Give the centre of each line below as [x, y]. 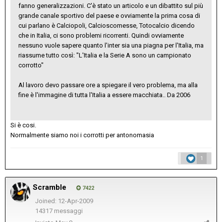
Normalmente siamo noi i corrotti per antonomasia [82, 135]
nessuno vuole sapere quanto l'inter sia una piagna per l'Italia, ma [111, 45]
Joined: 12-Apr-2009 [64, 201]
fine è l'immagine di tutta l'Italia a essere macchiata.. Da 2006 [104, 95]
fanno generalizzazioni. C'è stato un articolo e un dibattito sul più [111, 5]
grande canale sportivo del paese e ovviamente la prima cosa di [109, 15]
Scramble [50, 187]
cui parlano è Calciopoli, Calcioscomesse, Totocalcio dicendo [107, 25]
